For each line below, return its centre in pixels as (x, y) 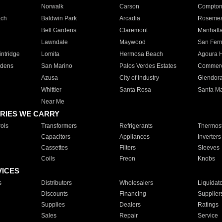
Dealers (130, 205)
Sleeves (208, 148)
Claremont (133, 30)
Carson (129, 6)
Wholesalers (136, 183)
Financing (133, 194)
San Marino (56, 66)
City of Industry (139, 78)
